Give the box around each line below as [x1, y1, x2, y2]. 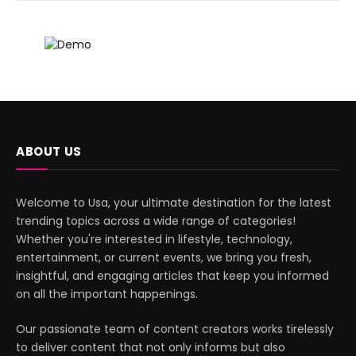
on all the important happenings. [16, 285, 198, 302]
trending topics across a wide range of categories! [16, 212, 296, 229]
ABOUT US [16, 142, 82, 160]
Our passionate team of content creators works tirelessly [16, 320, 334, 337]
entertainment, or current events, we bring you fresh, [16, 249, 311, 265]
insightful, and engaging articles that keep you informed [16, 267, 329, 284]
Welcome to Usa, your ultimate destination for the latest [16, 194, 331, 211]
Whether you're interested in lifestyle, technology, [16, 230, 292, 247]
